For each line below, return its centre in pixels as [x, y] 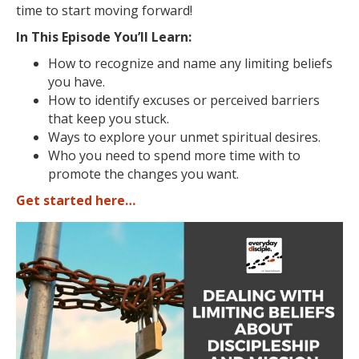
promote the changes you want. [143, 174]
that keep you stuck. [109, 119]
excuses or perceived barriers [231, 100]
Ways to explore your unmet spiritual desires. [184, 137]
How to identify [95, 100]
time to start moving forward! [104, 10]
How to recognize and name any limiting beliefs [190, 63]
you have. [77, 82]
